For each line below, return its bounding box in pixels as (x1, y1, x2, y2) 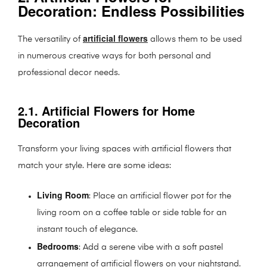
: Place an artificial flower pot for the (89, 191, 232, 200)
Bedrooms (37, 240, 79, 252)
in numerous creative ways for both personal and (18, 51, 211, 60)
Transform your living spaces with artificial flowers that (18, 144, 231, 153)
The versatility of (18, 35, 83, 44)
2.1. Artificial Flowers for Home (18, 101, 195, 119)
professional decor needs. (18, 68, 120, 77)
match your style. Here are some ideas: (18, 161, 171, 170)
